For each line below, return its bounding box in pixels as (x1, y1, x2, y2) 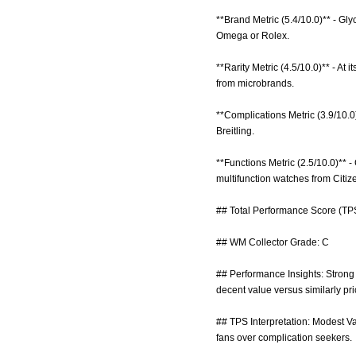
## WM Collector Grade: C (216, 237, 329, 248)
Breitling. (216, 126, 254, 137)
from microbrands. (216, 78, 294, 89)
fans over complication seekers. (216, 332, 352, 343)
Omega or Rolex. (216, 30, 289, 41)
